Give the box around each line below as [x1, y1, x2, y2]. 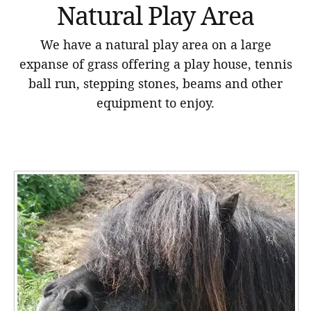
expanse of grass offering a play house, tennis [19, 55, 292, 72]
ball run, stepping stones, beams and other [28, 74, 283, 92]
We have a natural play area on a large [40, 35, 271, 53]
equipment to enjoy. [96, 94, 215, 111]
